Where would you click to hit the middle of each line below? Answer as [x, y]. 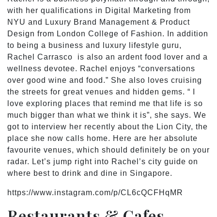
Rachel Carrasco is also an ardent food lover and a [108, 57]
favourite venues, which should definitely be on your [108, 150]
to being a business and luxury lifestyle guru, [94, 45]
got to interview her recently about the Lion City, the [108, 126]
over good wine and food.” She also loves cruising [105, 80]
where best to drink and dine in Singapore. [90, 173]
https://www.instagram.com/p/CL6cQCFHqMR [95, 192]
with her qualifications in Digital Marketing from [99, 10]
